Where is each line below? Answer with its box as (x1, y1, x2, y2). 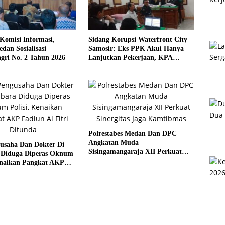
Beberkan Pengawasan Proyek (88, 62, 180, 70)
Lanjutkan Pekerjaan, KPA (88, 53, 173, 61)
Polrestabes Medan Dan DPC (88, 129, 177, 137)
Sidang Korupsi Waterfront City (88, 35, 187, 43)
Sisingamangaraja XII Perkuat (88, 147, 182, 155)
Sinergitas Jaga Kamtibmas (88, 156, 172, 164)
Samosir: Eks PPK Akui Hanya (88, 44, 184, 52)
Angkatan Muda (88, 138, 139, 146)
